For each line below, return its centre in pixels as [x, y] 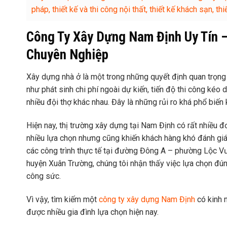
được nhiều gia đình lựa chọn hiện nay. [92, 212]
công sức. [44, 176]
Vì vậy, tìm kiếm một [62, 199]
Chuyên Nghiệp [67, 54]
